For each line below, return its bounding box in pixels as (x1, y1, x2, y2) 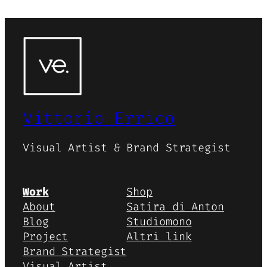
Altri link (126, 229, 192, 244)
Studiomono (126, 214, 192, 229)
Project (23, 229, 69, 244)
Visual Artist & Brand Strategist (23, 141, 231, 156)
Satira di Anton (126, 199, 224, 214)
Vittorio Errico (23, 107, 175, 129)
